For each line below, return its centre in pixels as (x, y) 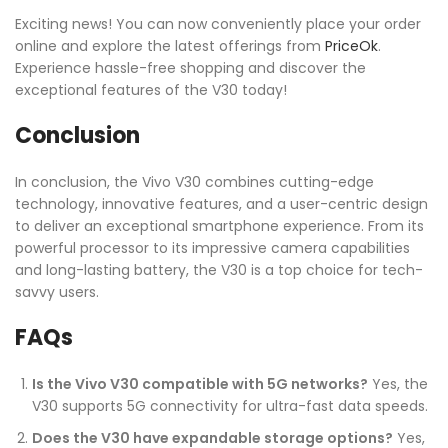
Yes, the (398, 384)
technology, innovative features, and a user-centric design (221, 204)
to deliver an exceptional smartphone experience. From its (219, 226)
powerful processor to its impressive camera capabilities (212, 248)
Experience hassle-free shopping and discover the (190, 68)
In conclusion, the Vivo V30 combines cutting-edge (194, 182)
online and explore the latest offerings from (170, 46)
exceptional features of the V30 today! (151, 90)
